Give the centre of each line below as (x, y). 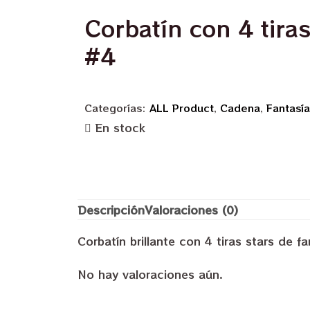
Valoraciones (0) (191, 210)
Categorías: (117, 108)
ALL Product (182, 108)
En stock (120, 128)
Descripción (111, 210)
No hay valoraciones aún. (150, 274)
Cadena (240, 108)
